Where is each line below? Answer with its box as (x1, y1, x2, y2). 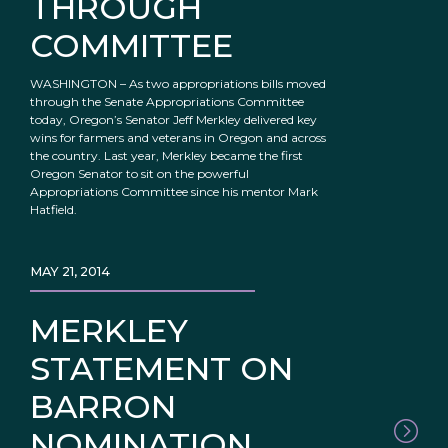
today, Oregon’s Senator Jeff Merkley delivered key (30, 112, 317, 128)
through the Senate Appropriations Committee (30, 94, 304, 110)
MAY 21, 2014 (30, 264, 110, 280)
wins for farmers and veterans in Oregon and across (30, 130, 326, 146)
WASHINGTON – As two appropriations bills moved (30, 76, 326, 92)
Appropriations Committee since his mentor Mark (30, 184, 318, 200)
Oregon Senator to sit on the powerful (30, 166, 249, 182)
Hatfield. (30, 202, 77, 218)
